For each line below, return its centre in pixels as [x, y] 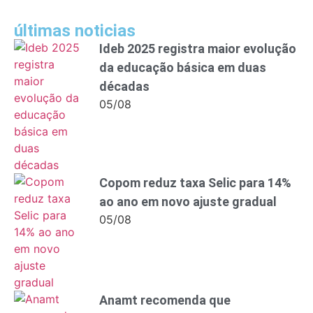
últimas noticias [75, 30]
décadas [124, 86]
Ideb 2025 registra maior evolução [198, 48]
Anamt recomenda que [165, 300]
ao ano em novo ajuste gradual [188, 201]
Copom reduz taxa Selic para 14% [195, 182]
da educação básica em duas [183, 67]
